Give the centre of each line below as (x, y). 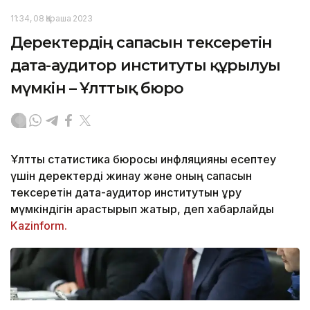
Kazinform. (40, 225)
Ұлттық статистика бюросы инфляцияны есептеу (143, 159)
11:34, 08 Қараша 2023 (52, 18)
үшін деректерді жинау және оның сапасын (131, 175)
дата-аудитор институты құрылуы (146, 65)
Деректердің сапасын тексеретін (142, 42)
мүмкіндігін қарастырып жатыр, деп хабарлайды (142, 209)
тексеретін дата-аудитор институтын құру (126, 192)
